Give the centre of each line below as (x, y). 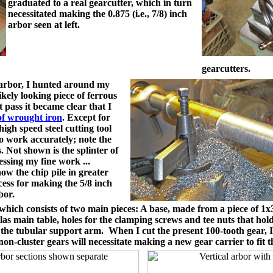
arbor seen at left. (44, 25)
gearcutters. (226, 69)
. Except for (86, 117)
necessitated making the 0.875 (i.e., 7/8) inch (97, 14)
